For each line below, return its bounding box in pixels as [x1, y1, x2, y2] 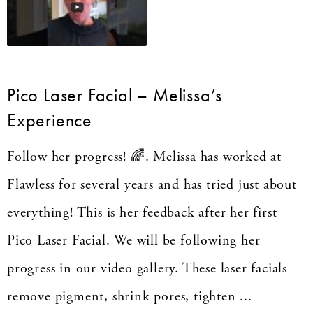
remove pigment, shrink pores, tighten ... [7, 287, 252, 305]
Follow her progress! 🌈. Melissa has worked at [7, 147, 282, 166]
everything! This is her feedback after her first [7, 203, 277, 221]
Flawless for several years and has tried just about [7, 175, 297, 194]
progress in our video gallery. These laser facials [7, 259, 287, 277]
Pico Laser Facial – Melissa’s [7, 82, 223, 107]
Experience [7, 108, 93, 132]
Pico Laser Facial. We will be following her [7, 231, 261, 249]
